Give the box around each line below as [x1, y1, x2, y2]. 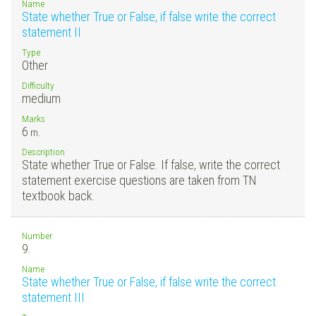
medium [22, 90, 61, 106]
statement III [22, 289, 85, 305]
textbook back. [22, 188, 95, 203]
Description [22, 145, 65, 157]
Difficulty [22, 79, 54, 91]
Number [22, 229, 52, 241]
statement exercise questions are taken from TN [22, 172, 257, 188]
